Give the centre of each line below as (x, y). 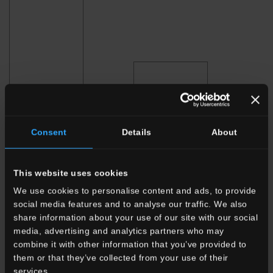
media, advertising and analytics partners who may (119, 231)
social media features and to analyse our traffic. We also (130, 204)
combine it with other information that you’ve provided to (130, 244)
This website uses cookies (71, 173)
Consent (49, 132)
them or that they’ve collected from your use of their (121, 258)
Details (136, 132)
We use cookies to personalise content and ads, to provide (135, 191)
